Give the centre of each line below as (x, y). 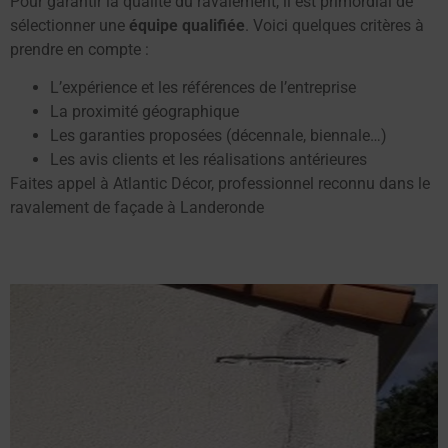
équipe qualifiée (187, 25)
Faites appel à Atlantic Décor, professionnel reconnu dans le (220, 184)
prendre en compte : (79, 49)
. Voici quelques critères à (334, 25)
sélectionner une (69, 25)
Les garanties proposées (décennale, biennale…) (218, 136)
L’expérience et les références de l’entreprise (203, 88)
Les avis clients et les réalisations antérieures (208, 160)
